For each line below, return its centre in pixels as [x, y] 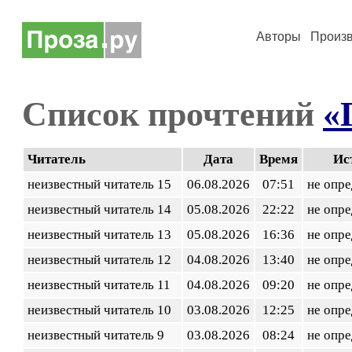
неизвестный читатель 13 [103, 235]
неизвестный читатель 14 [103, 209]
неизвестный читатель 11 [102, 285]
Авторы [279, 37]
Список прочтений [172, 114]
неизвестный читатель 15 [103, 184]
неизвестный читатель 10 [103, 310]
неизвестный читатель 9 [99, 335]
